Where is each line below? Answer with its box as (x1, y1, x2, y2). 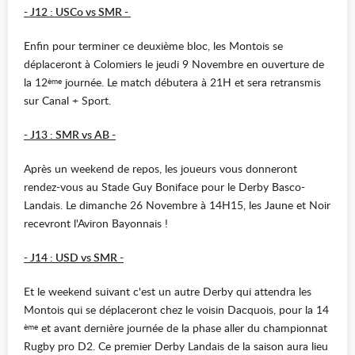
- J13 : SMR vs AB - (24, 127, 116, 143)
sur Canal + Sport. (24, 93, 111, 109)
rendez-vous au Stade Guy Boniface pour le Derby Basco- (24, 179, 305, 195)
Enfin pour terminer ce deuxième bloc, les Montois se (24, 38, 283, 54)
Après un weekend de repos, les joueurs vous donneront (24, 161, 297, 177)
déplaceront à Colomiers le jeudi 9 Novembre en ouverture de (24, 56, 324, 72)
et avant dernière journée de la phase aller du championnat (38, 320, 327, 336)
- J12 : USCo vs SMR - (24, 4, 131, 20)
